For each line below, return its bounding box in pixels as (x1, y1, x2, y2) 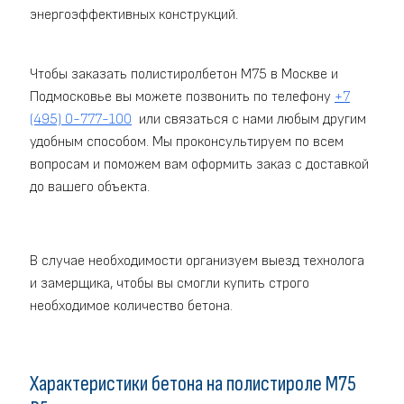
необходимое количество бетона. (30, 298, 233, 316)
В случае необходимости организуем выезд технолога (30, 252, 364, 271)
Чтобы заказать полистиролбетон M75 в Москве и (30, 66, 338, 84)
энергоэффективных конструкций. (30, 6, 238, 24)
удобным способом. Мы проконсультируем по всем (30, 133, 344, 151)
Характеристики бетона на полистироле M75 (30, 371, 356, 398)
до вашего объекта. (30, 179, 150, 197)
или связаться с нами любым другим (132, 111, 366, 129)
